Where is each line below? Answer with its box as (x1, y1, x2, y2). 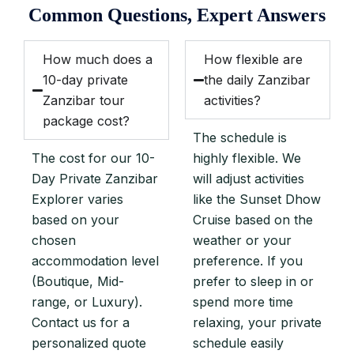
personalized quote (32, 335, 146, 351)
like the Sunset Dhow (193, 191, 321, 207)
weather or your (193, 232, 292, 248)
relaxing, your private (193, 314, 322, 330)
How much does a (43, 51, 153, 67)
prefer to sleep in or (193, 273, 314, 289)
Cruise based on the (193, 212, 313, 228)
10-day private (43, 72, 129, 88)
